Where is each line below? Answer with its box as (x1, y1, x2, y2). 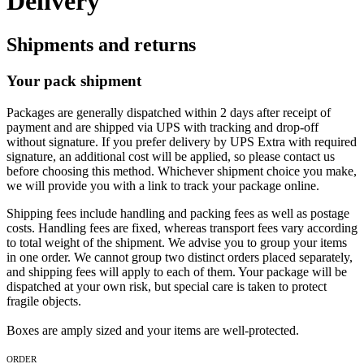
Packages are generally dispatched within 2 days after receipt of (6, 105, 331, 119)
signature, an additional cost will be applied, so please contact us (6, 149, 335, 163)
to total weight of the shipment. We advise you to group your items (6, 235, 347, 249)
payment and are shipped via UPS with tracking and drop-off (6, 119, 318, 134)
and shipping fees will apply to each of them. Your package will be (6, 264, 347, 279)
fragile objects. (6, 293, 81, 308)
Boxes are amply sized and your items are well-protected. (6, 323, 299, 337)
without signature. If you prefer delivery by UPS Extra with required (6, 134, 357, 149)
